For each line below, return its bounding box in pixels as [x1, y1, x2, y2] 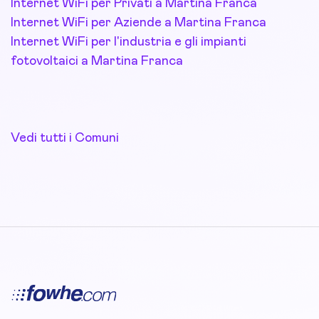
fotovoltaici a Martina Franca [11, 55, 183, 68]
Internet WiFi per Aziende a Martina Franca [11, 16, 266, 29]
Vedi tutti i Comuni [11, 132, 119, 145]
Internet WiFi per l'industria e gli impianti [11, 36, 246, 48]
